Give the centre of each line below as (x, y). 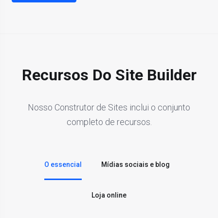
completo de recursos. (109, 122)
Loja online (109, 195)
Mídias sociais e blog (136, 164)
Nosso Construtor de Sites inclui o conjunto (109, 107)
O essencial (63, 164)
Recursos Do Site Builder (109, 75)
